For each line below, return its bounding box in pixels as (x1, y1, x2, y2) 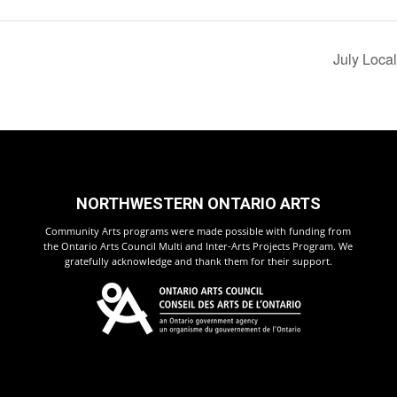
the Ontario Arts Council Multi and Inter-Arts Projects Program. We (43, 239, 354, 253)
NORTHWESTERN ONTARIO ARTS (75, 194, 321, 214)
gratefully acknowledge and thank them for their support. (64, 254, 332, 269)
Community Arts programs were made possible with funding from (45, 224, 352, 238)
